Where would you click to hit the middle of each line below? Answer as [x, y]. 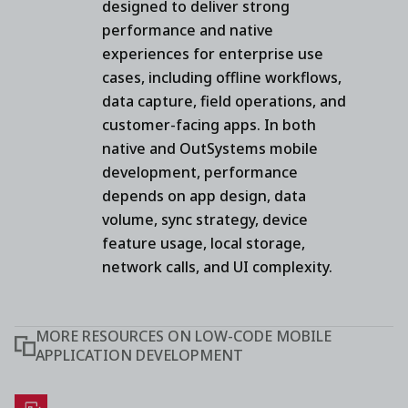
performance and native [188, 30]
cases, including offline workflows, [222, 77]
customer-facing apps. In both [209, 124]
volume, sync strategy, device [205, 219]
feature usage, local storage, [204, 243]
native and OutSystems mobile [210, 148]
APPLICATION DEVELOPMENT [139, 355]
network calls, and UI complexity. [217, 266]
